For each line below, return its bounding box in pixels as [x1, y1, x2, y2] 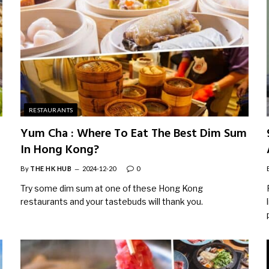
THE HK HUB [30, 165, 72, 173]
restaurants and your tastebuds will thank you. [20, 196, 203, 207]
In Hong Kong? [20, 141, 99, 160]
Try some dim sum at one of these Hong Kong [20, 183, 203, 194]
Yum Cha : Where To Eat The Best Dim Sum [20, 124, 247, 144]
